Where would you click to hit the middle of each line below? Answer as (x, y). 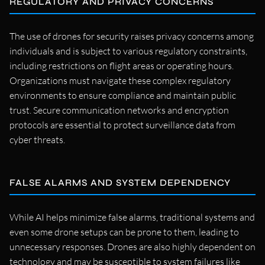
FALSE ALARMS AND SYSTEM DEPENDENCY (120, 182)
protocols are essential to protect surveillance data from (122, 125)
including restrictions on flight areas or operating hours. (122, 65)
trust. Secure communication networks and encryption (119, 110)
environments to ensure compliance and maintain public (123, 95)
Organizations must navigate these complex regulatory (120, 80)
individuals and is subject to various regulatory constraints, (128, 51)
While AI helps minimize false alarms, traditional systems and (132, 217)
